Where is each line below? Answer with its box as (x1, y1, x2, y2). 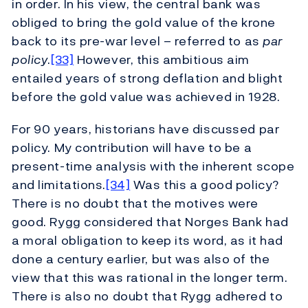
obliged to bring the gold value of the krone (12, 13, 276, 32)
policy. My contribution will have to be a (12, 138, 252, 157)
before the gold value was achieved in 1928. (12, 87, 280, 107)
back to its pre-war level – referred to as (12, 32, 263, 51)
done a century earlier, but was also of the (12, 250, 270, 269)
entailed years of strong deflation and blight (12, 69, 283, 88)
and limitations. (12, 175, 106, 195)
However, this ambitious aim (74, 50, 250, 69)
